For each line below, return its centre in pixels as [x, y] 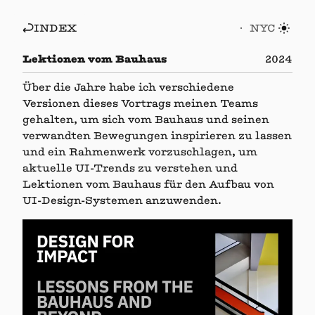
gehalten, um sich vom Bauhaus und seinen [146, 119]
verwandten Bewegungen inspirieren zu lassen [157, 135]
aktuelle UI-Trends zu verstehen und [130, 168]
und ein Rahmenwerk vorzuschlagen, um [140, 152]
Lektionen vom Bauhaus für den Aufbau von [148, 184]
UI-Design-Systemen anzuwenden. [122, 200]
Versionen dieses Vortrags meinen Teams [140, 103]
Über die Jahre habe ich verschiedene [128, 87]
